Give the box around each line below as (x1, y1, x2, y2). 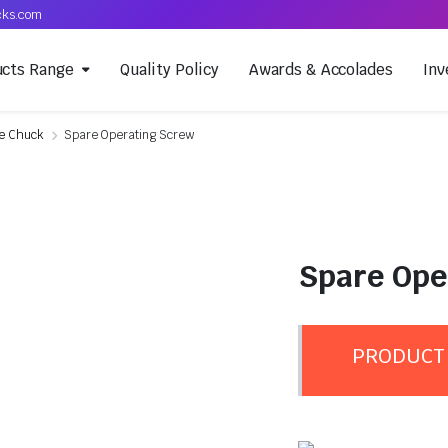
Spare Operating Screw (64, 127, 194, 143)
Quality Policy (120, 60, 219, 79)
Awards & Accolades (248, 60, 394, 79)
